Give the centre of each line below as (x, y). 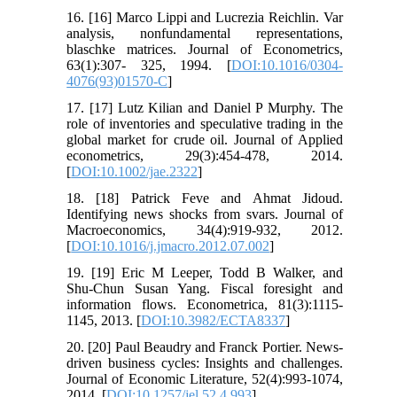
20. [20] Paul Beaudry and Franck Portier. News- (205, 346)
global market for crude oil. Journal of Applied (205, 139)
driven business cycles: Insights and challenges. (205, 362)
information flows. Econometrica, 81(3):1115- (205, 304)
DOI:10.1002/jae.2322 (135, 171)
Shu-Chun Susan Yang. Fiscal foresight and (205, 288)
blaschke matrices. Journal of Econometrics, (205, 49)
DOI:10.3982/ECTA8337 (214, 320)
